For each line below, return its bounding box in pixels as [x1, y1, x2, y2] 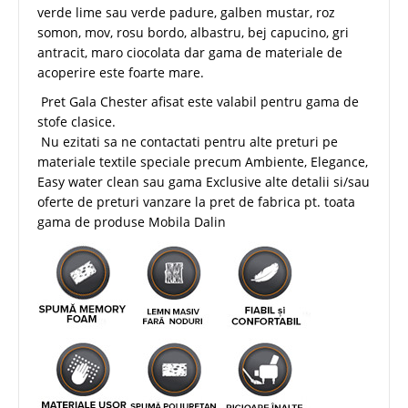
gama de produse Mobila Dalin [37, 212, 226, 230]
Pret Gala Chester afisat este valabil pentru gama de [37, 92, 359, 110]
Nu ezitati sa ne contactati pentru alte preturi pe [37, 132, 338, 150]
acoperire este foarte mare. [37, 63, 204, 81]
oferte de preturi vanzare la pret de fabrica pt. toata [37, 192, 355, 210]
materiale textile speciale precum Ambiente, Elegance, [37, 152, 368, 170]
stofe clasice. [37, 112, 116, 130]
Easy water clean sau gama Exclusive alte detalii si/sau [37, 172, 370, 190]
